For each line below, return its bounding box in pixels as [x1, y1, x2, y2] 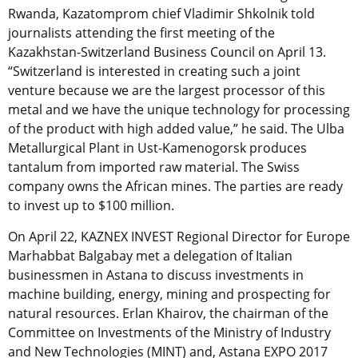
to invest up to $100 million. [8, 197, 174, 215]
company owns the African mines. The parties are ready [8, 177, 343, 196]
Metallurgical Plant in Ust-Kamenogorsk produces [8, 139, 307, 157]
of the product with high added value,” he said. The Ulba [8, 120, 344, 138]
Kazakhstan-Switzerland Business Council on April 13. [8, 43, 326, 62]
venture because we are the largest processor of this [8, 82, 325, 100]
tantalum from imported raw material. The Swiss [8, 158, 300, 177]
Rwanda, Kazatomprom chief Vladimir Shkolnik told [8, 5, 315, 23]
